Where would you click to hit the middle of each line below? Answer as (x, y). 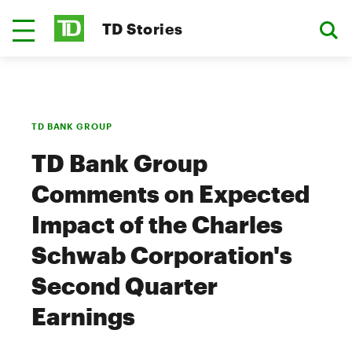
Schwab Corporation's (162, 255)
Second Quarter (125, 286)
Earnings (83, 316)
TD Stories (143, 28)
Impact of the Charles (157, 224)
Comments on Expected (170, 194)
